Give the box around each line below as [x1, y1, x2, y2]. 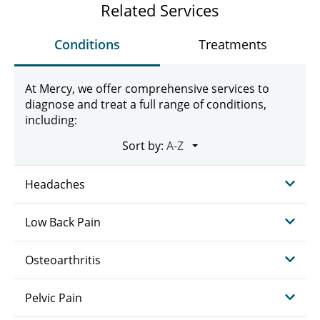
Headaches [25, 176, 85, 192]
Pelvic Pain [25, 290, 82, 306]
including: [25, 112, 77, 128]
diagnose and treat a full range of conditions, [25, 96, 266, 112]
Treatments [199, 36, 267, 53]
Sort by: [122, 138, 164, 154]
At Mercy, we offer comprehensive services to [25, 81, 269, 96]
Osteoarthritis [25, 252, 101, 268]
